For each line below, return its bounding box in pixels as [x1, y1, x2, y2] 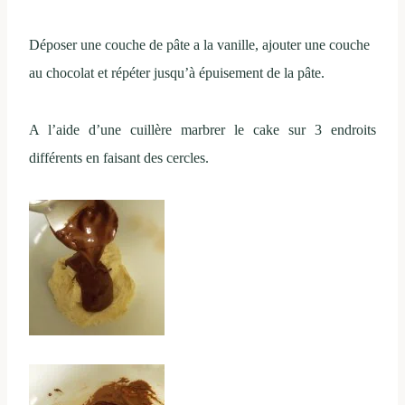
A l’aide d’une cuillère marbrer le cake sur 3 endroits [29, 121, 376, 137]
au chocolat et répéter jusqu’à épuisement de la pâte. [29, 64, 325, 80]
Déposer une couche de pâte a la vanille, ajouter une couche [29, 36, 370, 52]
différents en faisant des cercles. [29, 149, 209, 165]
